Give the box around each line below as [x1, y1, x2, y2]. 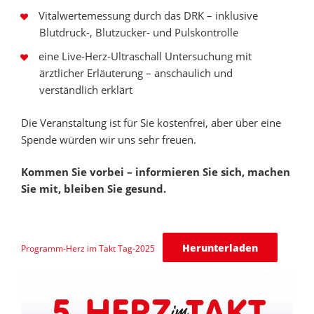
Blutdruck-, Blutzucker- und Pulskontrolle [39, 25, 238, 40]
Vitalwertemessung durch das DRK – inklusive [39, 8, 258, 23]
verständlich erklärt [39, 83, 132, 97]
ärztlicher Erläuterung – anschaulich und [39, 66, 233, 81]
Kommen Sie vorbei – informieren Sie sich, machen [21, 165, 290, 179]
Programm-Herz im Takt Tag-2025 [21, 242, 155, 254]
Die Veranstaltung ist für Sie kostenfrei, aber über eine [21, 115, 281, 130]
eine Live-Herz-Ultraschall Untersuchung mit [39, 49, 252, 64]
